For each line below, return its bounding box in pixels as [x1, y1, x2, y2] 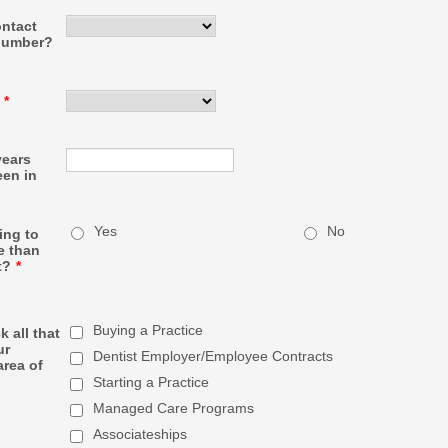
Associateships [93, 426, 187, 442]
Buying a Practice [93, 322, 203, 338]
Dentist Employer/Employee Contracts [93, 348, 333, 364]
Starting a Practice [93, 374, 209, 390]
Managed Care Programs [93, 400, 254, 416]
